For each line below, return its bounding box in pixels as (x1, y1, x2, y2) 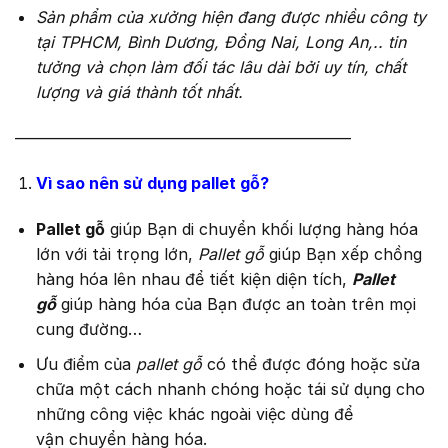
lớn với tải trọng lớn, (35, 244, 198, 265)
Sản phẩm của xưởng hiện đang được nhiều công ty (35, 6, 426, 27)
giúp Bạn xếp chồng (268, 244, 422, 265)
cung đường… (35, 319, 142, 340)
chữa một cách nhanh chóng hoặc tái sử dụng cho (35, 378, 425, 399)
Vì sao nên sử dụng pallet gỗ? (35, 173, 269, 194)
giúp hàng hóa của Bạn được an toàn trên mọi (60, 294, 416, 315)
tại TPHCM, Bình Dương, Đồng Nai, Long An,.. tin (35, 31, 406, 52)
